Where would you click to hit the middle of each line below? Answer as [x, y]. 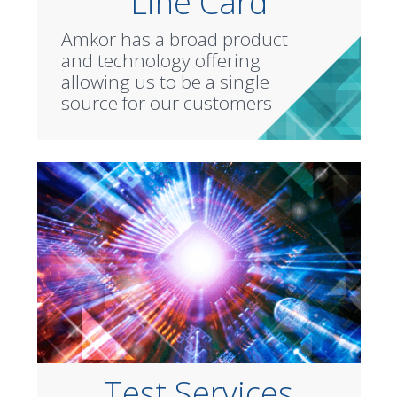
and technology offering [160, 60]
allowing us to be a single [165, 81]
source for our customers [166, 102]
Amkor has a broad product [174, 39]
